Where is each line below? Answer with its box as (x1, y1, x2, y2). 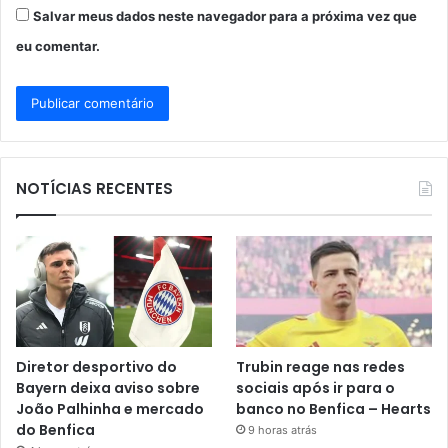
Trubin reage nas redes (236, 356, 406, 377)
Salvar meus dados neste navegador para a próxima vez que (33, 8, 417, 25)
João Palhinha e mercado (16, 398, 204, 419)
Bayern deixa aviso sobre (16, 377, 200, 398)
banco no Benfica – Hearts (236, 398, 432, 419)
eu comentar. (16, 38, 100, 55)
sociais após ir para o (236, 377, 396, 398)
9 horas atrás (248, 422, 318, 437)
